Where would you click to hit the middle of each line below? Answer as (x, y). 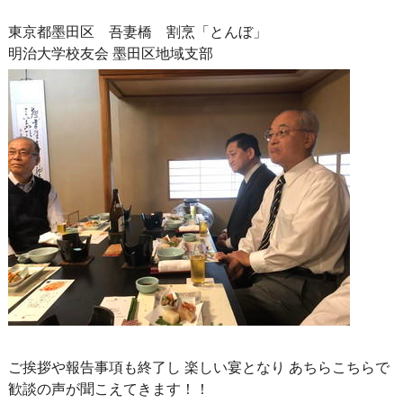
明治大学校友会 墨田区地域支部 (110, 53)
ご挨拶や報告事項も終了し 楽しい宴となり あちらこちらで (198, 367)
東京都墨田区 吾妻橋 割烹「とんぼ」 (137, 31)
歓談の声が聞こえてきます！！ (108, 388)
